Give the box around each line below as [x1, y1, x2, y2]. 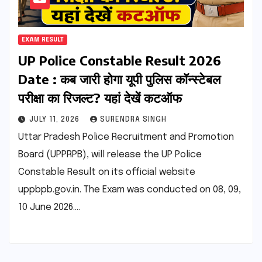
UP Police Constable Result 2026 [18, 52, 221, 69]
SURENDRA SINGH [100, 116, 167, 124]
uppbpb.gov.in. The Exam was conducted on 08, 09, [18, 185, 241, 195]
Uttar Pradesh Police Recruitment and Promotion [18, 132, 234, 143]
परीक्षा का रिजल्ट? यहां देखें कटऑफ [18, 89, 182, 106]
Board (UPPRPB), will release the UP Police [18, 150, 202, 160]
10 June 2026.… [18, 202, 80, 213]
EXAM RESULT [22, 37, 64, 43]
